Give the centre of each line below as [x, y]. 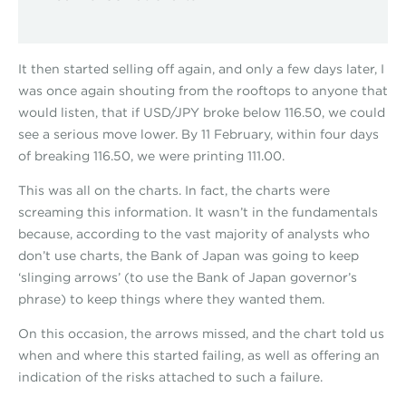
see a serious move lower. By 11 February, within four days [198, 134]
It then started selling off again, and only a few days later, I [201, 69]
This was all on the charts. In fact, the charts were [174, 190]
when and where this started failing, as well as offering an [199, 355]
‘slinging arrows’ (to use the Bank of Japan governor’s [188, 277]
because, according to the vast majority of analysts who [194, 234]
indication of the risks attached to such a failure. [170, 377]
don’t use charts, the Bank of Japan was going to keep [188, 256]
